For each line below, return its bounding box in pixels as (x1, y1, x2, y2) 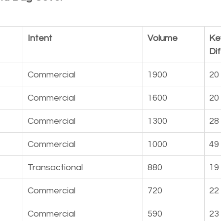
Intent (28, 33, 52, 43)
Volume (147, 33, 178, 43)
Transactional (28, 162, 83, 172)
